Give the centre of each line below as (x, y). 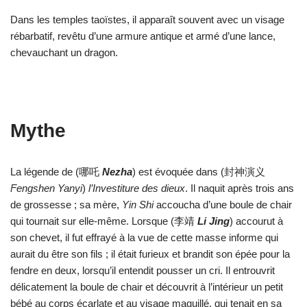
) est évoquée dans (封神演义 (199, 172)
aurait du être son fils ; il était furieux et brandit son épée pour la (150, 254)
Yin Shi (138, 205)
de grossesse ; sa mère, (66, 205)
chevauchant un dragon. (64, 52)
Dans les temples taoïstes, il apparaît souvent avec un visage (147, 20)
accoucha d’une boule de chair (223, 205)
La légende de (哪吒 (56, 172)
